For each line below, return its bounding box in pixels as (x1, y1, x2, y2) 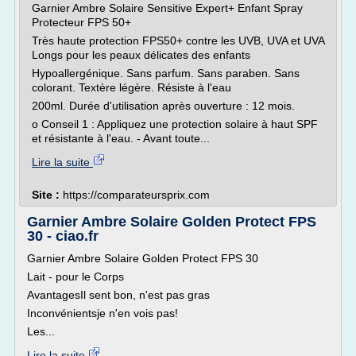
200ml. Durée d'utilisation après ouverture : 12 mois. (32, 99, 295, 112)
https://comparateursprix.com (63, 188, 210, 201)
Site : (32, 188, 63, 201)
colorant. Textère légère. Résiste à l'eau (32, 81, 231, 94)
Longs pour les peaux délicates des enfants (32, 48, 250, 61)
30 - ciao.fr (27, 228, 99, 244)
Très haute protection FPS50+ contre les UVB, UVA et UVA (32, 34, 324, 47)
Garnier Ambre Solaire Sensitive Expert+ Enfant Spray (32, 2, 303, 14)
